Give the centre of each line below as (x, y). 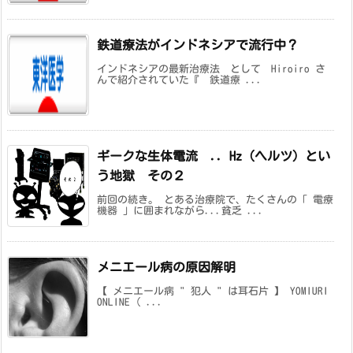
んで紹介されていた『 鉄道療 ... (180, 80)
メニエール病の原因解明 (166, 267)
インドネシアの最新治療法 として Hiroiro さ (211, 69)
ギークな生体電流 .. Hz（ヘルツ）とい (214, 156)
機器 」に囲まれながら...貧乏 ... (180, 210)
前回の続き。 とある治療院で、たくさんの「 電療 (215, 199)
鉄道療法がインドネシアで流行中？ (198, 45)
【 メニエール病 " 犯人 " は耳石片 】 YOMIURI (213, 291)
